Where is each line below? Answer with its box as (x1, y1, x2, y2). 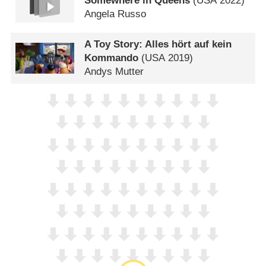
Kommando (84, 52, 139, 64)
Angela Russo (84, 8, 147, 20)
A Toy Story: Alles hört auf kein (84, 39, 232, 50)
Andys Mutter (84, 66, 144, 78)
